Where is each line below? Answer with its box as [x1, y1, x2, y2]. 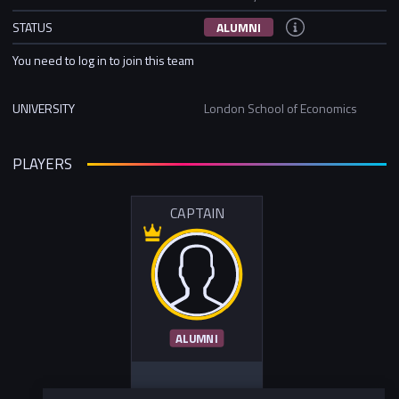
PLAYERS [12, 152, 72, 176]
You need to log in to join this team [12, 50, 194, 69]
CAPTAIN [169, 202, 224, 224]
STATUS [12, 17, 53, 37]
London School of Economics [204, 98, 357, 118]
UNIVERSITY [12, 98, 75, 118]
